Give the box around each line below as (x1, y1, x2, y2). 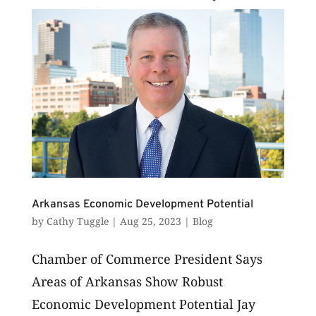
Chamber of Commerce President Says (31, 250, 262, 268)
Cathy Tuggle (46, 214, 109, 229)
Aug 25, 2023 (119, 214, 181, 229)
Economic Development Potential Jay (31, 296, 255, 313)
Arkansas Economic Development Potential (31, 197, 253, 212)
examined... (31, 7, 103, 25)
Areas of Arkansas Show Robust (31, 273, 223, 291)
